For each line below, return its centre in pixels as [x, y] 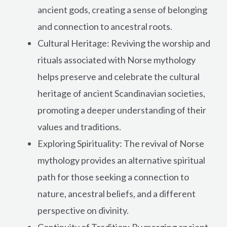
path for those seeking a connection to [113, 177]
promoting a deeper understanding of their [122, 110]
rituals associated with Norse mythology [117, 60]
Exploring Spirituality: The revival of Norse [121, 143]
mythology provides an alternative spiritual [121, 160]
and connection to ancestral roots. [105, 26]
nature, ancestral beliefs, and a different [117, 193]
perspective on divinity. [83, 210]
